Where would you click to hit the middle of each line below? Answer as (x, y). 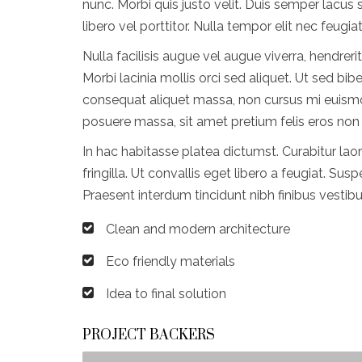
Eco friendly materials (170, 261)
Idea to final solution (166, 293)
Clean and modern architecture (198, 229)
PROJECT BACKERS (149, 336)
